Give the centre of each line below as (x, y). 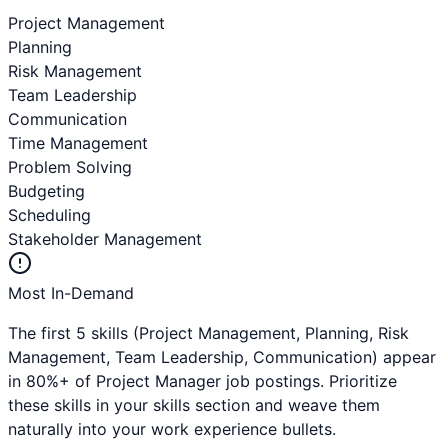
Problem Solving (70, 167)
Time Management (78, 143)
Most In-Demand (71, 293)
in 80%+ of (52, 381)
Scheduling (49, 215)
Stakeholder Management (105, 239)
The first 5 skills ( (73, 333)
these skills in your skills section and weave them (194, 405)
